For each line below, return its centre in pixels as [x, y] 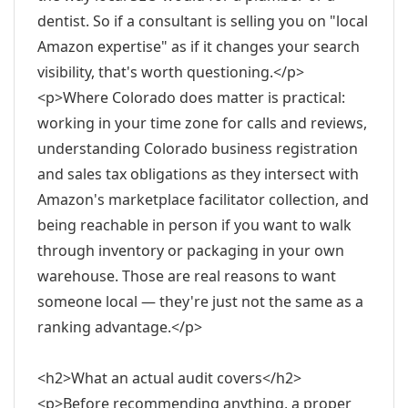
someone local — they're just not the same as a [200, 301]
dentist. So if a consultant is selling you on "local [203, 21]
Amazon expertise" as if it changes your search [199, 46]
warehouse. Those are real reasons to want [187, 276]
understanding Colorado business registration [198, 148]
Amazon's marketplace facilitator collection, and [203, 199]
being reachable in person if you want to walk [194, 225]
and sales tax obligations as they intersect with [198, 174]
